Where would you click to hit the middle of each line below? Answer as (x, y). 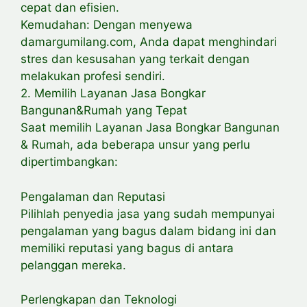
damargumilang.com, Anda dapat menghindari (149, 42)
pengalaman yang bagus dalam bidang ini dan (148, 231)
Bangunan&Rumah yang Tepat (104, 111)
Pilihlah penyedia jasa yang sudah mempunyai (148, 213)
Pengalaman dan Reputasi (93, 196)
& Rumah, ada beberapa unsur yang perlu (135, 145)
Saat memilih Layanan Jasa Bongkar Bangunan (150, 128)
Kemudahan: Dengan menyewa (107, 25)
